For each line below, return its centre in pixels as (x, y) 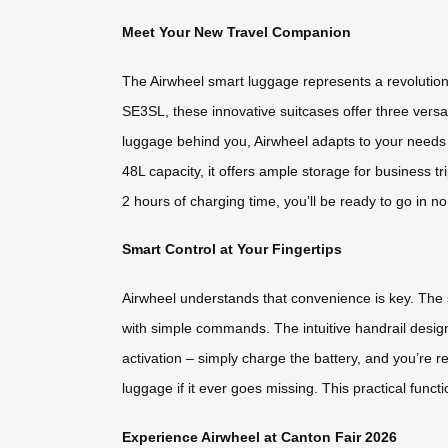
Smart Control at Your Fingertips (232, 249)
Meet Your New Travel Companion (236, 32)
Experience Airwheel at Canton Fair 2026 (259, 436)
